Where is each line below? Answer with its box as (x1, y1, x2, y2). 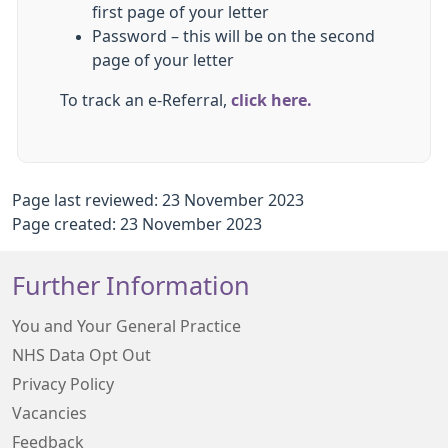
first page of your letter (92, 4, 269, 20)
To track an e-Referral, (60, 92, 231, 108)
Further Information (12, 273, 250, 299)
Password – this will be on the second (92, 28, 375, 44)
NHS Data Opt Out (12, 347, 151, 363)
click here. (231, 92, 312, 108)
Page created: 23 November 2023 (12, 216, 262, 232)
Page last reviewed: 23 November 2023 (12, 192, 304, 208)
